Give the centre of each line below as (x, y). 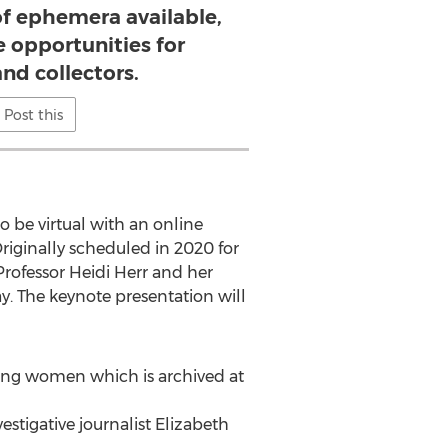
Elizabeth (191, 424)
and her (180, 272)
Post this (34, 115)
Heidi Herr (108, 272)
